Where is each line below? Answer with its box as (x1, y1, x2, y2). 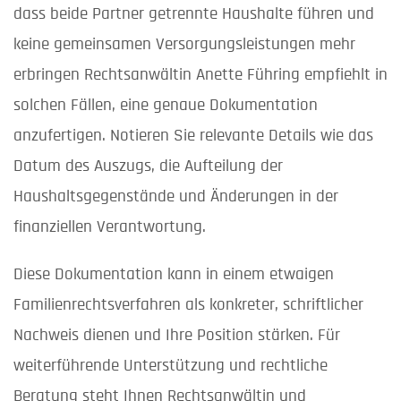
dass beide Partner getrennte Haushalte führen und (13, 4, 374, 22)
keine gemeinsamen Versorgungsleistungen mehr (13, 35, 355, 53)
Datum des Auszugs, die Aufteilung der (13, 157, 283, 175)
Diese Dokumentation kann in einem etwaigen (13, 265, 334, 283)
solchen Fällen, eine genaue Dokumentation (13, 96, 318, 114)
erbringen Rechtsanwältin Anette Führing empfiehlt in (13, 65, 388, 83)
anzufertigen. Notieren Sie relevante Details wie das (13, 126, 373, 144)
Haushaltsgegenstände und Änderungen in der (13, 187, 338, 205)
